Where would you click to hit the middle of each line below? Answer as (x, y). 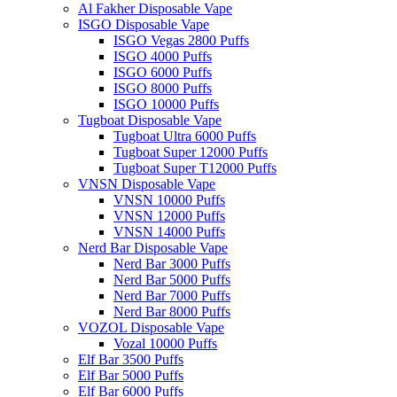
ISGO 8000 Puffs (163, 88)
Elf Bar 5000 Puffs (131, 375)
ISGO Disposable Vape (144, 24)
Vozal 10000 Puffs (165, 343)
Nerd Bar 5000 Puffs (172, 279)
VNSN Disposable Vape (147, 183)
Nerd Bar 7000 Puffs (172, 295)
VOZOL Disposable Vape (151, 327)
